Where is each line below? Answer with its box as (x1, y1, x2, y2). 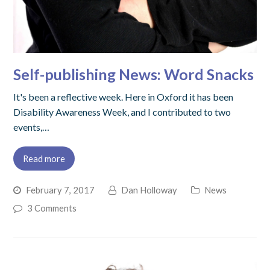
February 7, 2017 (26, 184, 95, 195)
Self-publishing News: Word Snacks (13, 65, 254, 84)
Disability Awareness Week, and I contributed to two (13, 106, 231, 118)
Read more (23, 152, 66, 164)
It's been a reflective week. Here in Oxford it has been (13, 91, 234, 103)
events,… (13, 121, 50, 133)
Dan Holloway (121, 184, 178, 195)
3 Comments (27, 202, 77, 213)
